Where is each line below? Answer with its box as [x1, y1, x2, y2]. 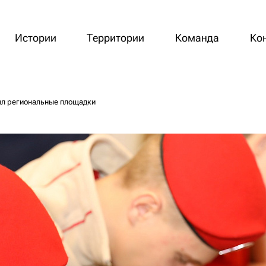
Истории [14, 31, 56, 44]
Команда [175, 31, 220, 44]
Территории [87, 31, 145, 44]
